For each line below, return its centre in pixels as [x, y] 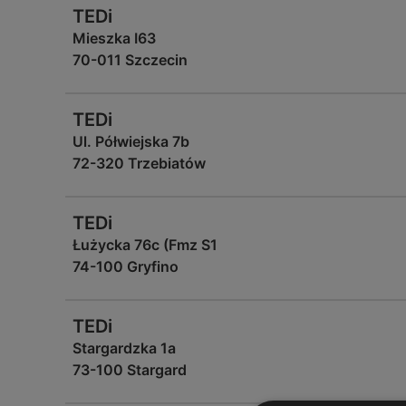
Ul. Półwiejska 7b [131, 141]
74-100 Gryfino [126, 266]
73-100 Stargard [130, 370]
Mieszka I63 [114, 38]
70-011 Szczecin [130, 60]
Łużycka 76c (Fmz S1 [145, 245]
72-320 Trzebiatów [139, 163]
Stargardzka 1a [124, 348]
